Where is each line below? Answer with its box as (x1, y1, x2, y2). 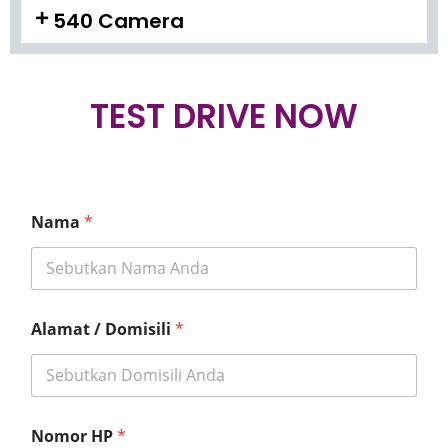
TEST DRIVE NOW (90, 92, 358, 140)
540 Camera (52, 6, 184, 35)
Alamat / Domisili (31, 317, 175, 340)
